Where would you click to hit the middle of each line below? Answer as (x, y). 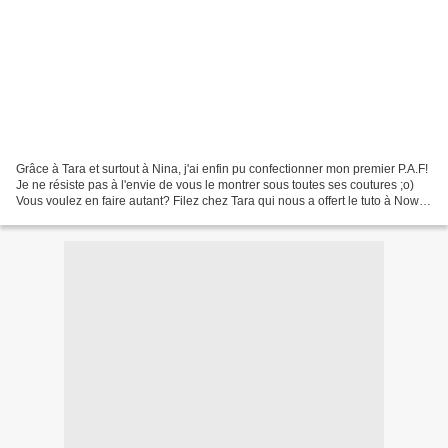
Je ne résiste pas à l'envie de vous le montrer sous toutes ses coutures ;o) (215, 184)
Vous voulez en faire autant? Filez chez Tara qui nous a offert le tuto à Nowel (222, 200)
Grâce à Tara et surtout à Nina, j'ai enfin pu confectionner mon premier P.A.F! (222, 168)
